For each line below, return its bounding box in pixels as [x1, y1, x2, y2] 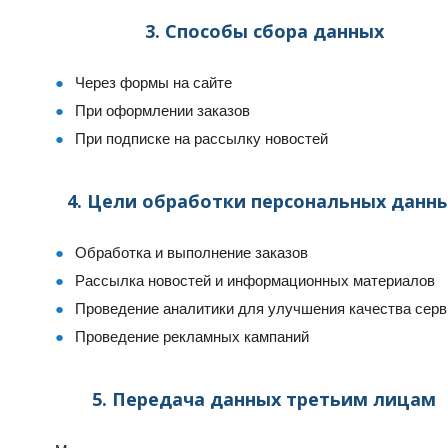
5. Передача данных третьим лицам [92, 387, 436, 411]
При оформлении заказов [75, 102, 250, 119]
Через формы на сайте [75, 74, 232, 91]
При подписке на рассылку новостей [75, 130, 328, 147]
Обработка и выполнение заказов [75, 244, 308, 261]
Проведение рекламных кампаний [75, 328, 309, 345]
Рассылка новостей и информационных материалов [75, 272, 435, 289]
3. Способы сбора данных [144, 19, 384, 43]
